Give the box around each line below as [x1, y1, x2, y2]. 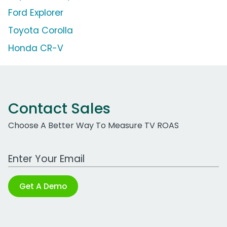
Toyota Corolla [8, 24, 73, 37]
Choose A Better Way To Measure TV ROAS [8, 120, 179, 132]
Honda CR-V [8, 42, 63, 55]
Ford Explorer [8, 7, 63, 19]
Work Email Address [8, 147, 87, 160]
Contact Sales [8, 98, 110, 119]
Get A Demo [19, 180, 67, 193]
